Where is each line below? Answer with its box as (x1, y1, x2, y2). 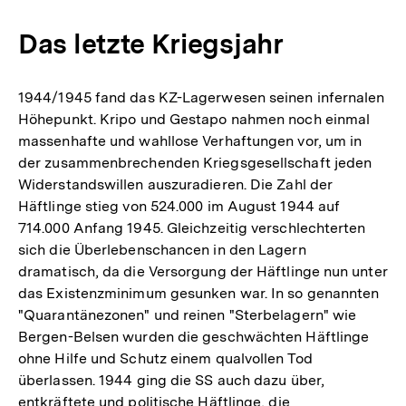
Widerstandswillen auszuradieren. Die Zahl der (18, 175, 333, 193)
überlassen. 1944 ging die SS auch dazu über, (18, 371, 324, 389)
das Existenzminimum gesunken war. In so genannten (18, 284, 380, 302)
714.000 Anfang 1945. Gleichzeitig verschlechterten (18, 218, 366, 237)
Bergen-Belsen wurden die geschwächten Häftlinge (18, 327, 370, 345)
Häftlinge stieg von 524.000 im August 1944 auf (18, 197, 341, 215)
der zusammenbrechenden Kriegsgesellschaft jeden (18, 153, 372, 171)
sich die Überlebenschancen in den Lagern (18, 240, 306, 258)
